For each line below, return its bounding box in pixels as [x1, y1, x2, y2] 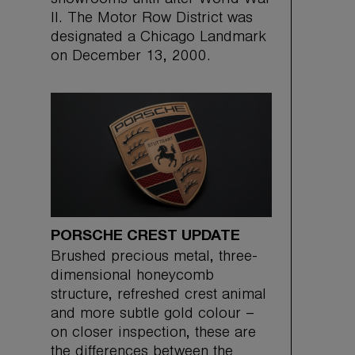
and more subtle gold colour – [51, 307, 254, 323]
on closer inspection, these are [51, 326, 256, 342]
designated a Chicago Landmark [51, 30, 266, 47]
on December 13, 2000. [51, 49, 211, 66]
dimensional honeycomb [51, 269, 214, 285]
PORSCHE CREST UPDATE [51, 229, 240, 242]
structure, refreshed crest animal [51, 288, 266, 304]
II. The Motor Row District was [51, 11, 253, 28]
